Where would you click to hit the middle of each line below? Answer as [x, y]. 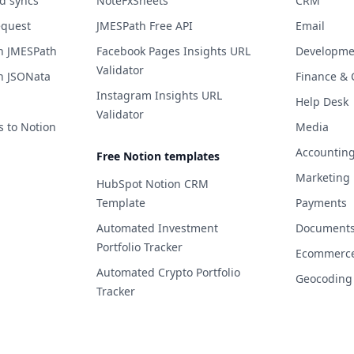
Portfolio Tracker [139, 247]
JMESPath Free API [144, 25]
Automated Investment [157, 228]
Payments [322, 202]
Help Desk [322, 101]
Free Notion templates [158, 156]
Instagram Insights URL [159, 95]
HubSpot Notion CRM [152, 183]
